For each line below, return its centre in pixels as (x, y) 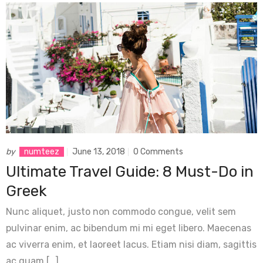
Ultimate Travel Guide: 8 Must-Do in (130, 171)
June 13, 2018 (99, 151)
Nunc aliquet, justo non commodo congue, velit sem (121, 211)
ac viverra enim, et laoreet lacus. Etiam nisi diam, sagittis (131, 244)
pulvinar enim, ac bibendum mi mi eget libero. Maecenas (129, 228)
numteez (42, 151)
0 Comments (158, 151)
